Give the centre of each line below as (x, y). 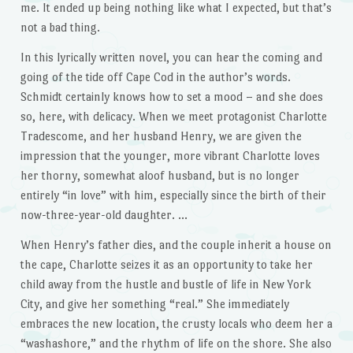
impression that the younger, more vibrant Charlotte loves (170, 156)
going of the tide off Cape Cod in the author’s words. (155, 77)
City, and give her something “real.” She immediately (154, 304)
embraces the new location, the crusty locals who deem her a (176, 324)
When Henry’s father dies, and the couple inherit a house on (176, 245)
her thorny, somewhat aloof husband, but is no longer (160, 176)
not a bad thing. (60, 28)
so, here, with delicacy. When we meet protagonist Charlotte (173, 117)
